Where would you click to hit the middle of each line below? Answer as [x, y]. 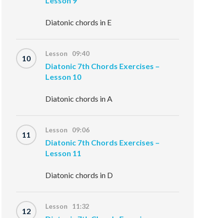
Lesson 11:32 [68, 206]
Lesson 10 [64, 77]
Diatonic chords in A [79, 99]
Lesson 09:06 [68, 130]
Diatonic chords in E [79, 22]
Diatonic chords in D [79, 175]
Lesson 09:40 [68, 54]
